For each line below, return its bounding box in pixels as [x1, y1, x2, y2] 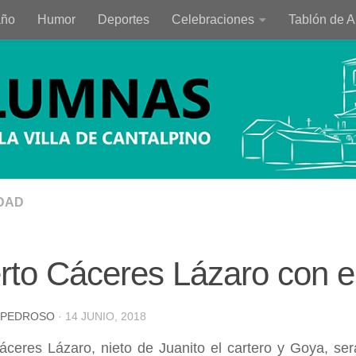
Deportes [98, 13, 149, 26]
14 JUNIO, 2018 [65, 309, 146, 323]
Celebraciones [172, 13, 254, 26]
